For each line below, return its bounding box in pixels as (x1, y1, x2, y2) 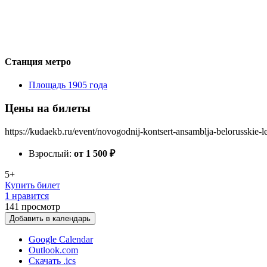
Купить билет (5, 179, 60, 190)
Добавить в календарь (10, 213, 91, 223)
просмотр (21, 201, 60, 212)
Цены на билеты (5, 101, 91, 114)
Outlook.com (29, 244, 78, 255)
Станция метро (5, 56, 71, 67)
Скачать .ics (29, 255, 76, 266)
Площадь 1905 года (29, 80, 107, 91)
